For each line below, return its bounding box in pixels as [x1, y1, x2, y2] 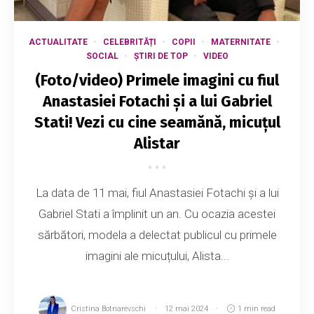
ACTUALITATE [28, 36, 88, 47]
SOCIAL [86, 50, 118, 61]
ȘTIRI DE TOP [133, 50, 188, 61]
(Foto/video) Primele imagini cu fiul [35, 70, 279, 90]
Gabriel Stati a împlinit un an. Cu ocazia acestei [39, 206, 275, 221]
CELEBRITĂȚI [102, 36, 156, 47]
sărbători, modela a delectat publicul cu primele [37, 227, 277, 242]
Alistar [134, 133, 180, 153]
